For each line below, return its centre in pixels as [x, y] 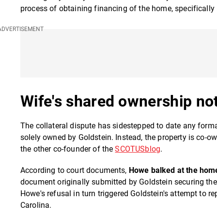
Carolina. [36, 205]
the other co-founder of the [68, 149]
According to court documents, [75, 170]
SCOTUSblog [138, 149]
